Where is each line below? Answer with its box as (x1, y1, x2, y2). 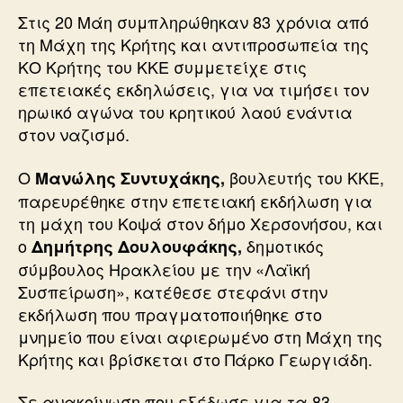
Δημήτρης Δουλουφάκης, (31, 234, 242, 258)
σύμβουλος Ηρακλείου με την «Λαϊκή (18, 256, 310, 281)
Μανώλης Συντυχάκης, (35, 166, 225, 190)
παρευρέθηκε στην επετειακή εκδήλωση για (18, 188, 372, 212)
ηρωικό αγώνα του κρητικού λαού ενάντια (18, 100, 353, 123)
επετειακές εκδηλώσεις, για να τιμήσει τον (18, 77, 369, 101)
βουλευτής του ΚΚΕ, (225, 165, 384, 189)
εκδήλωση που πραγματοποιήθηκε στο (18, 301, 322, 326)
